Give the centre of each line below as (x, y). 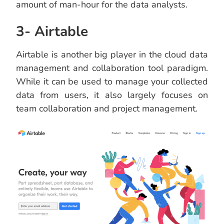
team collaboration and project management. (107, 109)
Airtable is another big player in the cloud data (112, 55)
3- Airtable (52, 32)
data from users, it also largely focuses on (112, 95)
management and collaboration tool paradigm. (112, 68)
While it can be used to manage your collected (112, 82)
